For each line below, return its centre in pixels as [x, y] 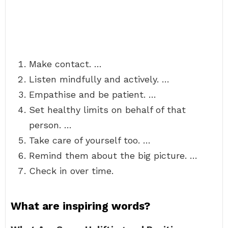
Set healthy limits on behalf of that [107, 110]
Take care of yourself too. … [90, 140]
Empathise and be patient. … [93, 94]
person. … [50, 125]
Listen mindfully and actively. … [99, 79]
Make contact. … [65, 64]
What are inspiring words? [80, 206]
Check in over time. [71, 171]
